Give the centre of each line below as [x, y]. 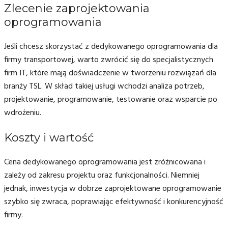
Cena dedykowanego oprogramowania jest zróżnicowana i [105, 162]
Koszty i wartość [49, 137]
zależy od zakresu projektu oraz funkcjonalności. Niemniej [102, 175]
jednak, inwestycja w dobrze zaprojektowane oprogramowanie [113, 189]
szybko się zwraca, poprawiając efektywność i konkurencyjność [114, 202]
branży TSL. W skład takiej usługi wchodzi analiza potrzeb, [104, 86]
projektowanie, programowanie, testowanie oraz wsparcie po [111, 99]
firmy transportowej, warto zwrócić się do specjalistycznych [109, 60]
